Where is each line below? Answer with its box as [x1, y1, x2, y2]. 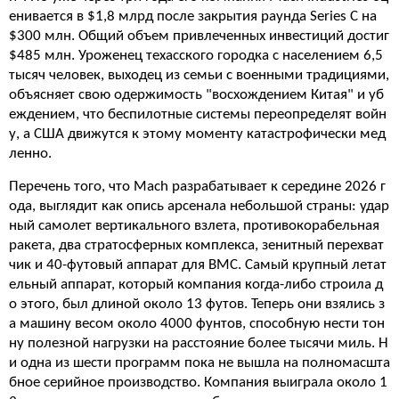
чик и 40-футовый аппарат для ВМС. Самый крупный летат [9, 257, 387, 273]
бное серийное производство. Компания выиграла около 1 [9, 375, 387, 390]
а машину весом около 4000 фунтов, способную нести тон [9, 316, 385, 331]
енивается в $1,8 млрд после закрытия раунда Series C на [9, 9, 377, 24]
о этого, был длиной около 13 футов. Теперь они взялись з [9, 297, 385, 312]
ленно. [9, 146, 52, 161]
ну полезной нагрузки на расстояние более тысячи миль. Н [9, 336, 388, 351]
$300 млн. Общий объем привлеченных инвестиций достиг [9, 28, 389, 44]
